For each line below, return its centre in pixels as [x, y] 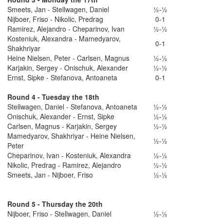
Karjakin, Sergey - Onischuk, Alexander [69, 67]
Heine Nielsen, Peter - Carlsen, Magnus [69, 58]
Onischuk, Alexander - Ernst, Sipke [62, 116]
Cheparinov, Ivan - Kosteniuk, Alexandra [70, 155]
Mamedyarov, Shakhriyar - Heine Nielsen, [71, 136]
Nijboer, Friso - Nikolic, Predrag [56, 19]
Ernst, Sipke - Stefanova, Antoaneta [63, 77]
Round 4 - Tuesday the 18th [53, 97]
